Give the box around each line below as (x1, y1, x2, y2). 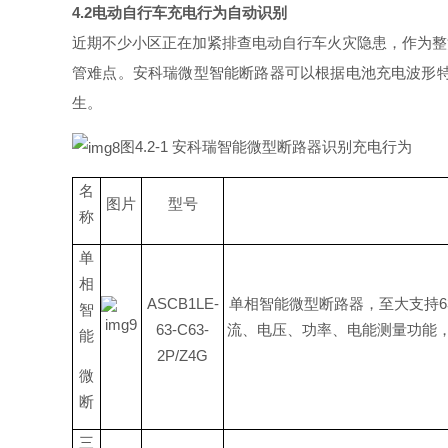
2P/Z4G (157, 347, 208, 365)
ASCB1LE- (146, 295, 219, 313)
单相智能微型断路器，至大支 (228, 295, 424, 313)
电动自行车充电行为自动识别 (92, 4, 287, 22)
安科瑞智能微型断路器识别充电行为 (172, 138, 412, 156)
